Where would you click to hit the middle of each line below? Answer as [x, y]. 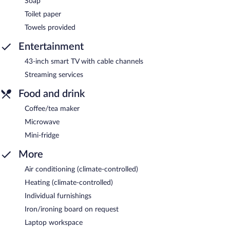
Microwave [42, 122]
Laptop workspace [54, 223]
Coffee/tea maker [52, 109]
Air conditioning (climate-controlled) [81, 169]
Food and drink [52, 94]
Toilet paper [43, 14]
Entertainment [51, 46]
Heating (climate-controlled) [69, 183]
